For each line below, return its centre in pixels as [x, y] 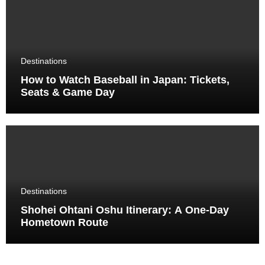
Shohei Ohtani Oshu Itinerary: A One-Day [125, 210]
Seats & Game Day [67, 93]
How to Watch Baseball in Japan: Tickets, [125, 80]
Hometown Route [64, 222]
